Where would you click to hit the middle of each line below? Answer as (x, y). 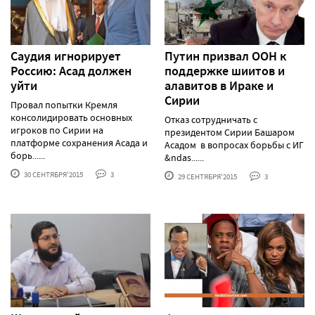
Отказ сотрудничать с (211, 120)
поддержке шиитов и (225, 71)
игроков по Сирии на (57, 130)
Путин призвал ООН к (225, 57)
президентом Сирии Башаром (230, 133)
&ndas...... (184, 158)
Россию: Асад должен (71, 71)
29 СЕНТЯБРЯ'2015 (207, 177)
